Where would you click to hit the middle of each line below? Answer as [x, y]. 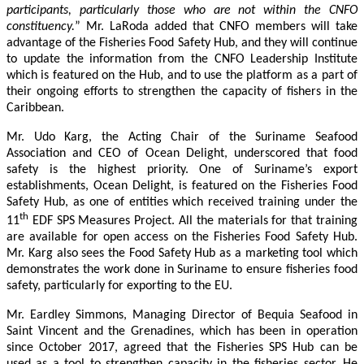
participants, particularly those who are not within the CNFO [182, 10]
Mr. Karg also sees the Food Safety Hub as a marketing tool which [182, 254]
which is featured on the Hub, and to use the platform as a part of [182, 75]
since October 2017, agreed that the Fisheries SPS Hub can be [182, 348]
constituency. [41, 26]
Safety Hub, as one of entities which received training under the [182, 202]
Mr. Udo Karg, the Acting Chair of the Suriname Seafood [182, 137]
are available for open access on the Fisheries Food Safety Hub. [182, 238]
